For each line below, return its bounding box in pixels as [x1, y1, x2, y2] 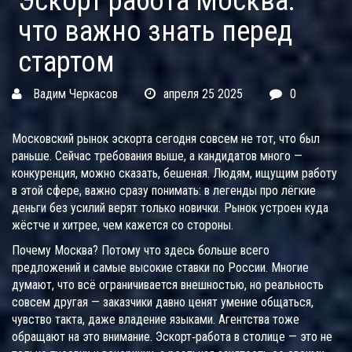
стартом [18, 46, 115, 79]
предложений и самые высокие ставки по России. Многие [12, 260, 309, 276]
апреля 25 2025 [163, 86, 243, 102]
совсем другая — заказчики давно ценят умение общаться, [12, 295, 313, 310]
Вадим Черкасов [33, 86, 118, 102]
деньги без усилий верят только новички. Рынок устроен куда [12, 200, 328, 216]
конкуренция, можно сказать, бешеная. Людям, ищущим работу [12, 166, 337, 181]
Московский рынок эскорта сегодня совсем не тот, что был [12, 131, 320, 147]
